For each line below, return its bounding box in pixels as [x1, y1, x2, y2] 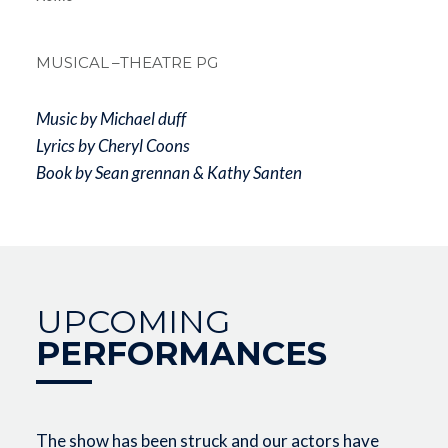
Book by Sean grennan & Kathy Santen [35, 161, 302, 183]
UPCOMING [35, 301, 230, 341]
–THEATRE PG [111, 52, 218, 72]
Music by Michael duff [35, 107, 186, 129]
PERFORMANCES [35, 333, 327, 373]
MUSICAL [35, 52, 109, 72]
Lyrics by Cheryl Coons [35, 134, 190, 156]
